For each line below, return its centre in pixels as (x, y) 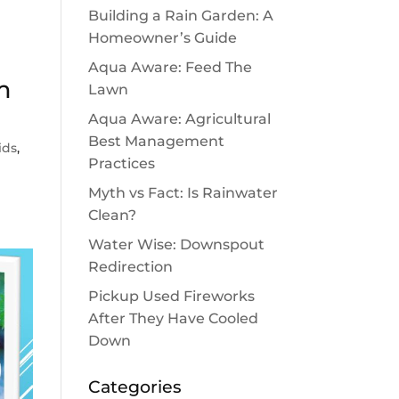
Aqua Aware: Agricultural (179, 118)
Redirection (130, 266)
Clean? (112, 215)
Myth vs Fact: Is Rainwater (183, 192)
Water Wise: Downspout (176, 244)
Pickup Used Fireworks (171, 296)
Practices (121, 163)
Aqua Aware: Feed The (170, 67)
